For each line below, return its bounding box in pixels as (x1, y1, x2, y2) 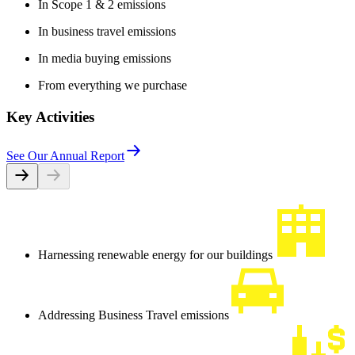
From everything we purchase (38, 78, 187, 93)
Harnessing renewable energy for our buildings (38, 247, 273, 261)
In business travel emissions (38, 25, 176, 39)
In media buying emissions (38, 52, 171, 66)
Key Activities (6, 108, 94, 125)
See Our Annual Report (6, 148, 124, 162)
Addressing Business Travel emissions (38, 307, 229, 322)
